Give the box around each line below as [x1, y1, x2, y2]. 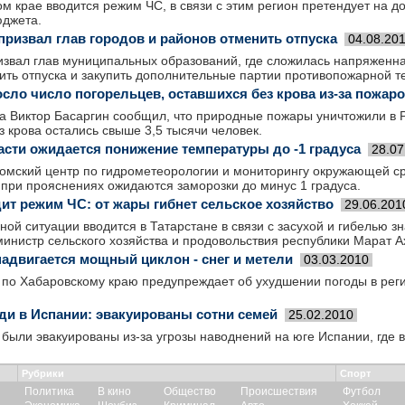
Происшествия [240, 385, 317, 398]
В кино [98, 385, 131, 398]
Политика [24, 385, 74, 398]
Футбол [343, 385, 381, 398]
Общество [164, 385, 216, 398]
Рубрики [22, 368, 64, 379]
